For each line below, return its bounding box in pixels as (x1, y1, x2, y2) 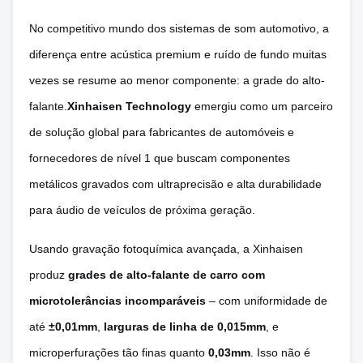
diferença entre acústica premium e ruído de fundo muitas (29, 48, 327, 61)
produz (29, 268, 68, 281)
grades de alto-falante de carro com (68, 268, 265, 281)
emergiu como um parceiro (194, 100, 333, 113)
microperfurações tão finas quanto (29, 346, 208, 359)
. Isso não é (250, 346, 310, 359)
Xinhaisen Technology (67, 100, 194, 113)
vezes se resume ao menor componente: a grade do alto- (29, 74, 325, 87)
